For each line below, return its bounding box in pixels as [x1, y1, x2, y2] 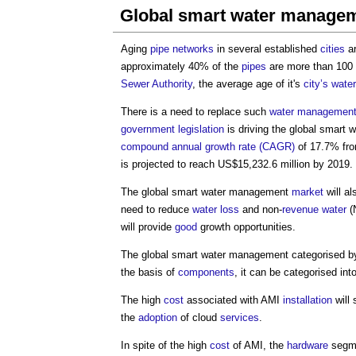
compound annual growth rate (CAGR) [121, 141, 295, 153]
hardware [287, 339, 328, 351]
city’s [304, 78, 328, 90]
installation [283, 294, 332, 306]
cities [320, 43, 345, 55]
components [178, 266, 234, 278]
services [220, 311, 259, 323]
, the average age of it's [192, 78, 304, 90]
